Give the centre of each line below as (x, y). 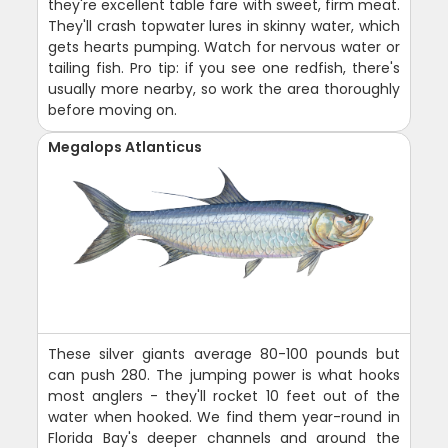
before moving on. (113, 109)
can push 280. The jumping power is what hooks (224, 374)
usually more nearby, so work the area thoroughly (224, 88)
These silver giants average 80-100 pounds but (224, 353)
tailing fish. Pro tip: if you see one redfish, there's (224, 67)
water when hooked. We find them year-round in (224, 416)
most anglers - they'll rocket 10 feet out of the (224, 395)
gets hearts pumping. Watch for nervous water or (224, 46)
